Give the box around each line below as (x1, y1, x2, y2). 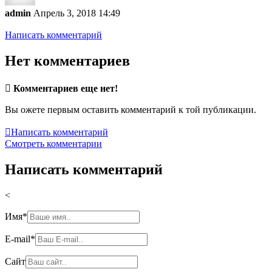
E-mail (5, 233, 30, 244)
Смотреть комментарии (5, 138, 102, 149)
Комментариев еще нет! (13, 83, 118, 94)
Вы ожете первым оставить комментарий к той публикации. (5, 104, 256, 115)
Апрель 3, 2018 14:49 (33, 8, 120, 19)
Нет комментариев (5, 53, 130, 69)
